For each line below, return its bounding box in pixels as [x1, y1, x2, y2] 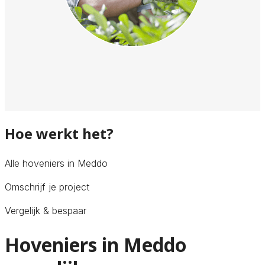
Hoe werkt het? [5, 123, 114, 143]
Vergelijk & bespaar [5, 204, 86, 216]
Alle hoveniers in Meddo [5, 157, 108, 169]
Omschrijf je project [5, 180, 89, 193]
